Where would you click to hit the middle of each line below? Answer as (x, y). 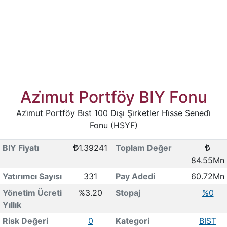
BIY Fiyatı (21, 148)
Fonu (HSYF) (113, 125)
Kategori (132, 221)
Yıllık (12, 205)
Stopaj (128, 193)
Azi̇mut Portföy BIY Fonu (113, 97)
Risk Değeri (25, 221)
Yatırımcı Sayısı (32, 176)
